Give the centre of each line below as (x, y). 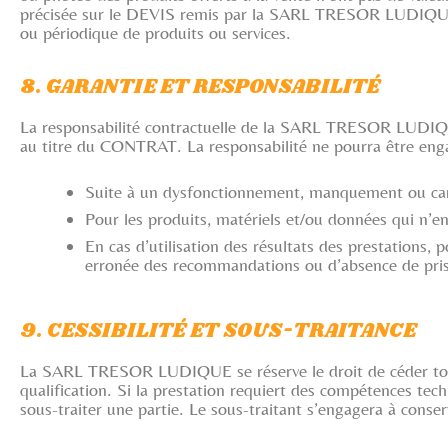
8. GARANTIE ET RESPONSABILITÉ (200, 87)
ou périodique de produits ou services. (155, 32)
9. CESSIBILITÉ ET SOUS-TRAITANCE (218, 331)
